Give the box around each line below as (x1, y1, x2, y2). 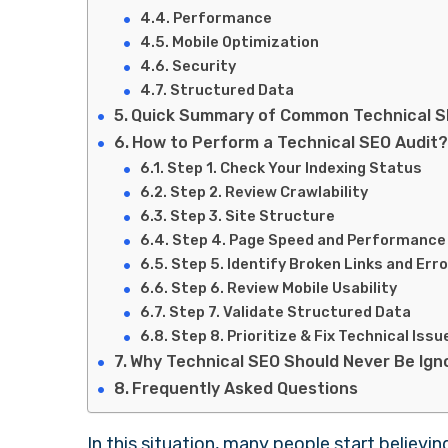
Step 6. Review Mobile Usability (170, 279, 397, 297)
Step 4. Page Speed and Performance (171, 231, 446, 249)
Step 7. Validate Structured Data (168, 303, 411, 321)
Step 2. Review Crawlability (169, 183, 368, 201)
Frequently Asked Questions (132, 379, 359, 398)
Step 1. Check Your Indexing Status (166, 159, 425, 177)
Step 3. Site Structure (169, 207, 335, 225)
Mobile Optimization (171, 33, 319, 51)
